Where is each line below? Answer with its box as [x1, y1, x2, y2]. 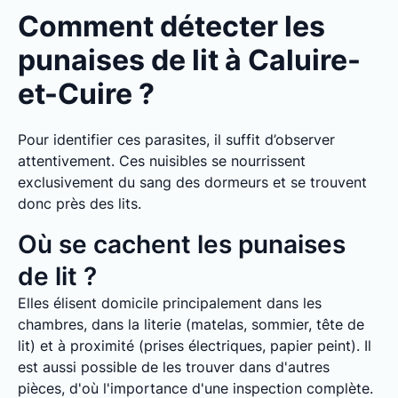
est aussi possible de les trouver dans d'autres [18, 358, 330, 376]
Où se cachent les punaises [18, 229, 346, 259]
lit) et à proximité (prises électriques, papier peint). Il [18, 337, 371, 354]
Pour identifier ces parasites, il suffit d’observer [18, 131, 335, 148]
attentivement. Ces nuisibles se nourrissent [18, 152, 306, 170]
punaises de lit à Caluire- [18, 43, 361, 77]
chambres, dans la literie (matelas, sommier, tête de [18, 315, 364, 333]
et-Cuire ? [18, 76, 155, 111]
